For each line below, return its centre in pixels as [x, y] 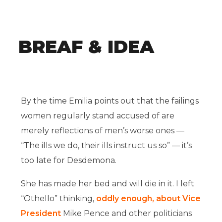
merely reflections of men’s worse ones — [103, 131]
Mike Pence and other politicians [127, 213]
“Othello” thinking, [59, 198]
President [41, 213]
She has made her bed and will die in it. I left [108, 184]
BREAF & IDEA [86, 47]
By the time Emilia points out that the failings [110, 101]
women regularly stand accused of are [98, 116]
